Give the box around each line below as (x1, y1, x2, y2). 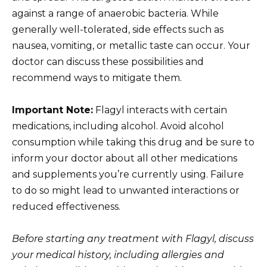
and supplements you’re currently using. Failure (12, 168, 244, 180)
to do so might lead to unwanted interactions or (12, 184, 240, 196)
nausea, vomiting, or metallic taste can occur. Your (12, 39, 250, 51)
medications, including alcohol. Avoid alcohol (12, 120, 224, 132)
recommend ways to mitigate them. (12, 72, 182, 83)
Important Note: (12, 104, 93, 116)
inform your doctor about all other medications (12, 152, 237, 164)
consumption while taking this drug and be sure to (12, 136, 254, 148)
